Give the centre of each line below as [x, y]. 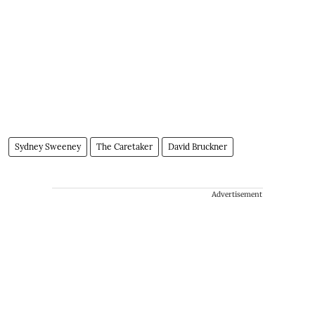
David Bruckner [198, 147]
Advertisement [237, 195]
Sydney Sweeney [48, 147]
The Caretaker [124, 147]
